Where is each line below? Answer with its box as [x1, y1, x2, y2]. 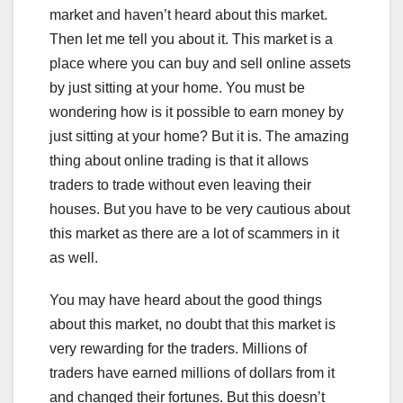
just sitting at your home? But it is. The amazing [49, 129, 349, 144]
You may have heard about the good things [49, 292, 322, 308]
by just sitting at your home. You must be [49, 80, 305, 95]
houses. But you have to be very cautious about [49, 201, 350, 217]
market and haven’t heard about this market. [49, 7, 327, 22]
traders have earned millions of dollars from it [49, 365, 335, 381]
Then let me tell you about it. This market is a [49, 31, 333, 47]
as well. [49, 250, 98, 265]
